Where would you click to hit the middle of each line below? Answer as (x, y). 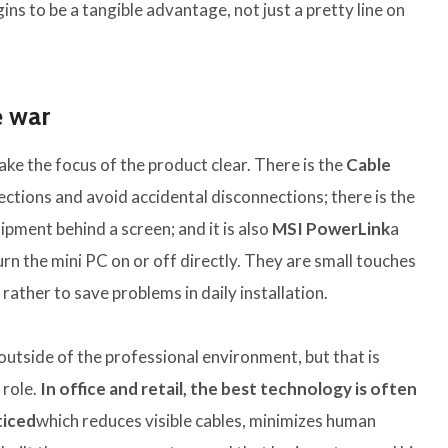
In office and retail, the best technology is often (228, 389)
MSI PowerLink (331, 229)
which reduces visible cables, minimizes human (206, 421)
